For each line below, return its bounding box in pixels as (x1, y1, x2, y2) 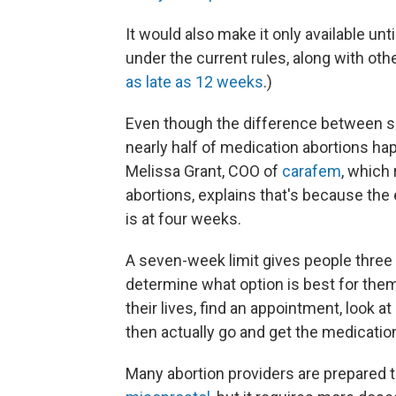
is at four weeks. (126, 209, 241, 228)
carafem (282, 162, 341, 180)
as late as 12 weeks (126, 72, 263, 91)
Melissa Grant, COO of (126, 162, 282, 180)
